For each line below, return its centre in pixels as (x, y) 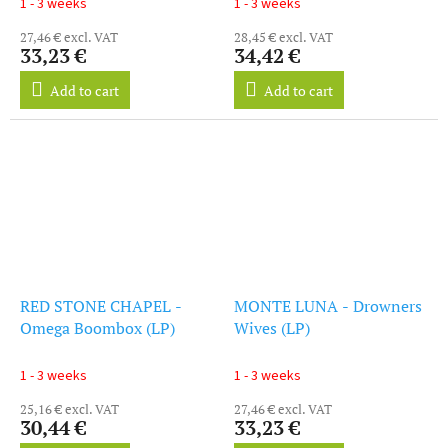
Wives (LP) (272, 327)
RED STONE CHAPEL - (101, 305)
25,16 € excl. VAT (69, 408)
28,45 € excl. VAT (283, 36)
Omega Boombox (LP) (97, 327)
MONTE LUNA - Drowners (328, 305)
